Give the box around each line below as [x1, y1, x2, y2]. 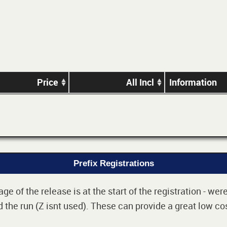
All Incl [126, 76, 154, 88]
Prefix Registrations [73, 159, 154, 169]
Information [169, 76, 217, 88]
